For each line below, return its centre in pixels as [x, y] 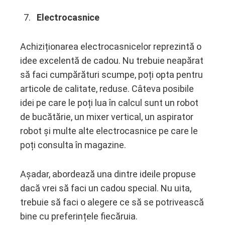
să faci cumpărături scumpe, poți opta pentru [111, 74]
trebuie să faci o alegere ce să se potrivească [112, 202]
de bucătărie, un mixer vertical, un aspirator [107, 117]
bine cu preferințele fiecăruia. [79, 216]
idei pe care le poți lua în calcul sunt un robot [109, 102]
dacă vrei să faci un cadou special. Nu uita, [106, 188]
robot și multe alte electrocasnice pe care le [109, 131]
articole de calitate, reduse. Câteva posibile [107, 88]
